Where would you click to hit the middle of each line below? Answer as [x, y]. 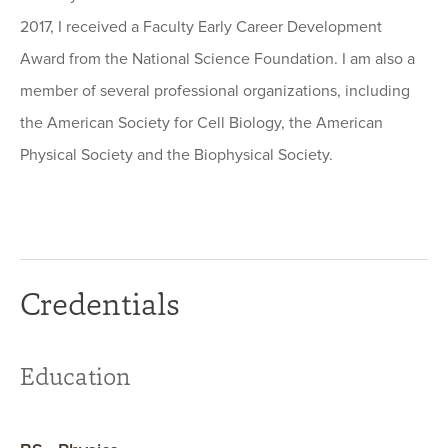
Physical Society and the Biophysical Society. [176, 155]
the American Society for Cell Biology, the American [201, 123]
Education [75, 376]
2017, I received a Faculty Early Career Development [201, 27]
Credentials [100, 304]
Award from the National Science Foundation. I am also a [217, 59]
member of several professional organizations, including [215, 91]
